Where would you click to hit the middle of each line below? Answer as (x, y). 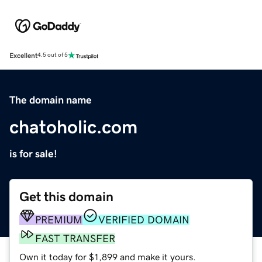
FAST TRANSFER (75, 238)
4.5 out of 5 (53, 55)
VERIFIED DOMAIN (144, 220)
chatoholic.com (73, 127)
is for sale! (33, 154)
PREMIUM (59, 220)
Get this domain (66, 196)
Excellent (23, 55)
